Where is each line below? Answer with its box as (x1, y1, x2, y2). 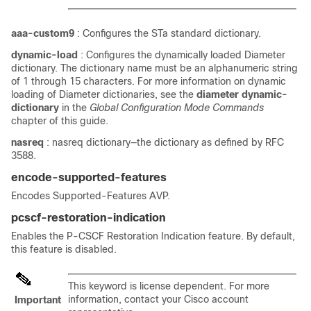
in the (62, 102, 90, 113)
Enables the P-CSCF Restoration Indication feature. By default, (11, 230, 295, 242)
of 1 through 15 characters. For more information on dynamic (11, 76, 286, 87)
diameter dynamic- (196, 89, 287, 100)
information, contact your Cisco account (68, 294, 249, 305)
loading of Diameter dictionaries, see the (11, 89, 196, 100)
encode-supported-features (11, 171, 167, 183)
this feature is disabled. (11, 244, 117, 255)
